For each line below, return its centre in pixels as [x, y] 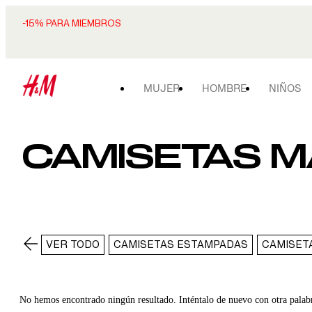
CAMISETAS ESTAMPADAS [181, 244]
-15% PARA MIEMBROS [72, 23]
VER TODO [73, 244]
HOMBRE [224, 88]
